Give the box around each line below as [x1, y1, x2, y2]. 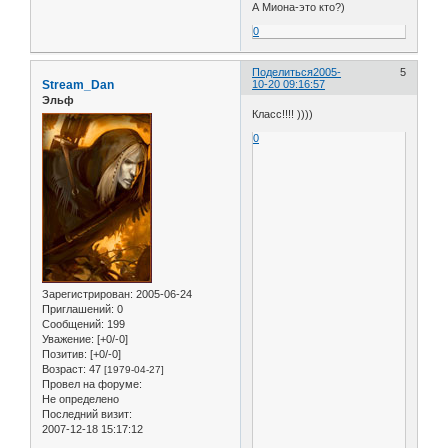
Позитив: [42, 347, 87, 360]
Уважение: [42, 332, 94, 345]
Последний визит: [42, 407, 132, 420]
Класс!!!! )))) [252, 107, 314, 120]
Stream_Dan [42, 78, 114, 93]
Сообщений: [42, 317, 104, 330]
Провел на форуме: [42, 377, 142, 390]
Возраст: [42, 362, 86, 375]
